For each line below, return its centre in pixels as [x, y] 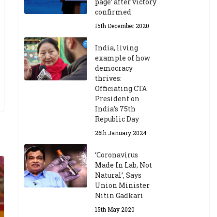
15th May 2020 [115, 209]
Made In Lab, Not [124, 165]
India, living [117, 48]
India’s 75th [116, 109]
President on [117, 99]
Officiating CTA [121, 88]
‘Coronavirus [117, 155]
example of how [123, 58]
